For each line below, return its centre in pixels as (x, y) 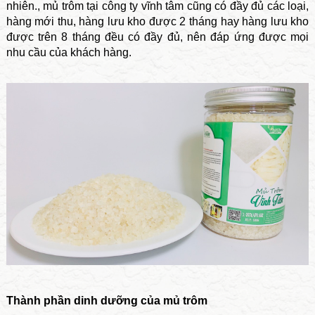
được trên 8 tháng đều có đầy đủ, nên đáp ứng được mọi (157, 37)
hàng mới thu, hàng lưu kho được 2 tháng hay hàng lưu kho (157, 22)
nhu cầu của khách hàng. (69, 53)
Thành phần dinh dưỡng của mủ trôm (107, 301)
